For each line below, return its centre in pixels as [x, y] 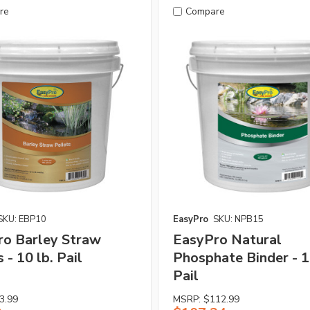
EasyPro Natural [227, 239]
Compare [205, 11]
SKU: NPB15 [238, 219]
